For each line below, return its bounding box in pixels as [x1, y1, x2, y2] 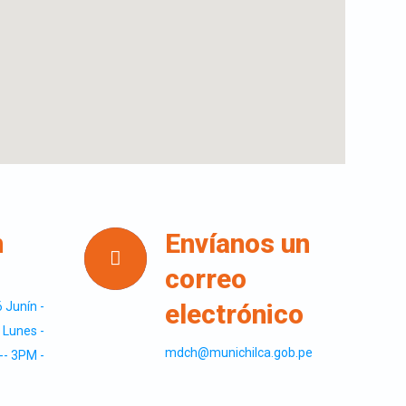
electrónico [165, 298, 304, 330]
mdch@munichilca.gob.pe [165, 345, 314, 360]
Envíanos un [165, 227, 311, 259]
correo [165, 263, 247, 295]
